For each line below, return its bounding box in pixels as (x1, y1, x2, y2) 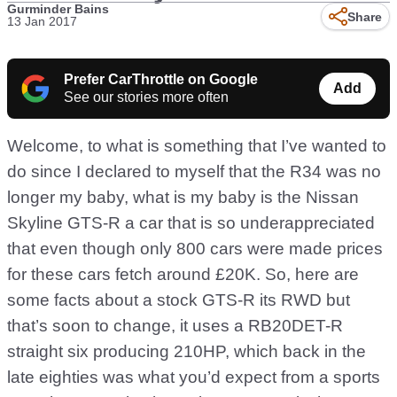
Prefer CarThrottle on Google (64, 72, 258, 87)
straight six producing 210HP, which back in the (7, 342, 366, 361)
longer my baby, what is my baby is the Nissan (7, 188, 359, 206)
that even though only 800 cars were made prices (7, 239, 383, 258)
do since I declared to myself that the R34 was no (7, 162, 381, 181)
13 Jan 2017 (7, 14, 77, 28)
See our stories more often (64, 90, 229, 105)
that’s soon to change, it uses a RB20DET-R (7, 316, 343, 335)
